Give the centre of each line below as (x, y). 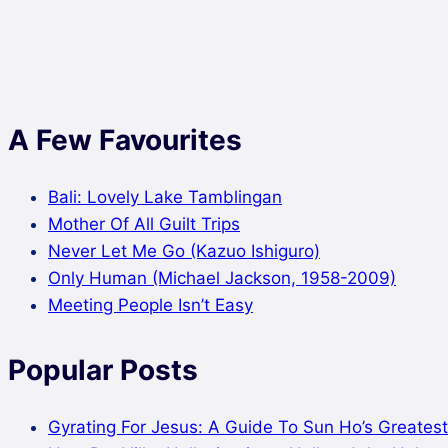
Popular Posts (103, 370)
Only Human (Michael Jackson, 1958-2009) (222, 278)
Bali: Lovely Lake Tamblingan (165, 197)
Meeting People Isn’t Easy (150, 305)
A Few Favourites (125, 139)
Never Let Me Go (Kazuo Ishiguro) (184, 251)
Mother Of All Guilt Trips (144, 224)
